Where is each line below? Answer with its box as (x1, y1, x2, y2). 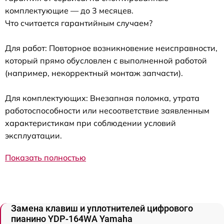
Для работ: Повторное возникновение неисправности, (5, 43, 217, 53)
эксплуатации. (5, 130, 62, 140)
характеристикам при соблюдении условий (5, 118, 176, 128)
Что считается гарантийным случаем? (5, 18, 152, 28)
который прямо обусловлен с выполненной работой (5, 55, 207, 65)
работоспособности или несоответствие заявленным (5, 105, 209, 115)
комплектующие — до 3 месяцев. (5, 5, 133, 15)
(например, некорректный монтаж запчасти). (5, 68, 183, 78)
